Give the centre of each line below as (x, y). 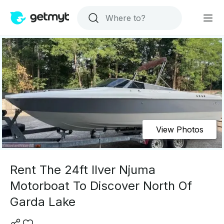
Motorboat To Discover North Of (101, 186)
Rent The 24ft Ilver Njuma (83, 170)
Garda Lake (43, 202)
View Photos (179, 129)
